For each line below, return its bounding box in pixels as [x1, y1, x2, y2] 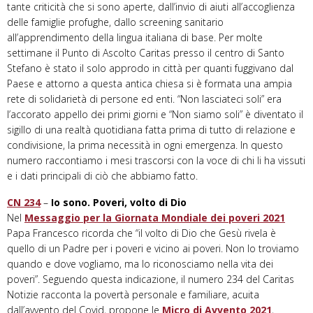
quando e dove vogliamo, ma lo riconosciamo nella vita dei [7, 257, 273, 271]
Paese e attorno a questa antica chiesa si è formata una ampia [7, 77, 292, 91]
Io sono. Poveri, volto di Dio [51, 196, 187, 210]
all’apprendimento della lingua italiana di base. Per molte [7, 31, 263, 45]
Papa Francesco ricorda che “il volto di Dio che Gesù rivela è [7, 226, 276, 240]
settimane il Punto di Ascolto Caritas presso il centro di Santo [7, 46, 284, 60]
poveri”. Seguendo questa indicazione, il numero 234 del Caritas [7, 272, 294, 286]
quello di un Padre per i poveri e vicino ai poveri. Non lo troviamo [7, 242, 299, 256]
